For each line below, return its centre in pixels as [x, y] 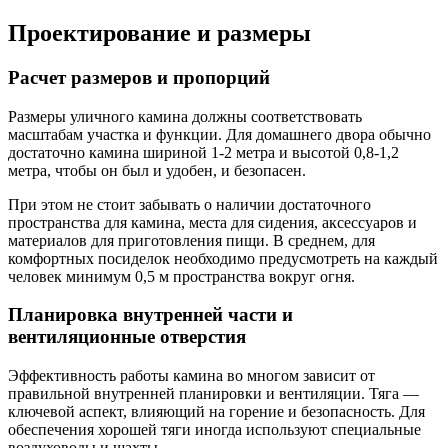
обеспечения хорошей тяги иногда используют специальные [214, 430]
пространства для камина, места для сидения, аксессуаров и [212, 222]
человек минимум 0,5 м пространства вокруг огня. [181, 276]
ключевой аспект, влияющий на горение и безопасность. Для [216, 412]
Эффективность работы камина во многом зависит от [191, 376]
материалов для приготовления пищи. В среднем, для [191, 240]
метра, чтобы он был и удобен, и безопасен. [157, 170]
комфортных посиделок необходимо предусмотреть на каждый [223, 258]
